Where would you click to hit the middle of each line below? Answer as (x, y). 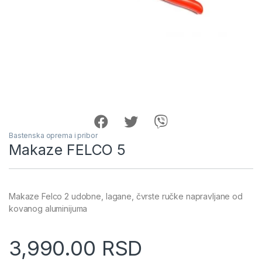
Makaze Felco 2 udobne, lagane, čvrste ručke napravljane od (126, 196)
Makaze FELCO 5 (68, 149)
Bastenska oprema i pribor (53, 135)
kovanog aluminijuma (48, 208)
